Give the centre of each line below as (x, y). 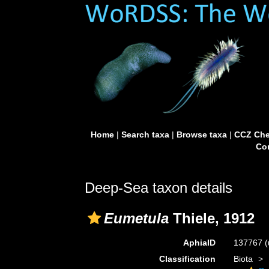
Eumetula (136, 218)
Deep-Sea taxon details (159, 188)
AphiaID (199, 243)
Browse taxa (201, 134)
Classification (187, 259)
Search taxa (145, 134)
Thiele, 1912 (212, 218)
